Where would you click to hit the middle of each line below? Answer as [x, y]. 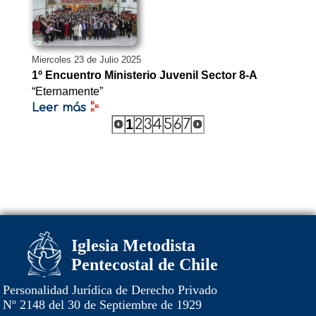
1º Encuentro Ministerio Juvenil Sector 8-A [145, 75]
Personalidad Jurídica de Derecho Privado [110, 290]
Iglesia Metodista [133, 245]
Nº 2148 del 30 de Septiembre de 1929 [102, 305]
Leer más [59, 108]
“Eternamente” [67, 92]
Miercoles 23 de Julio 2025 [86, 60]
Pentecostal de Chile [145, 265]
